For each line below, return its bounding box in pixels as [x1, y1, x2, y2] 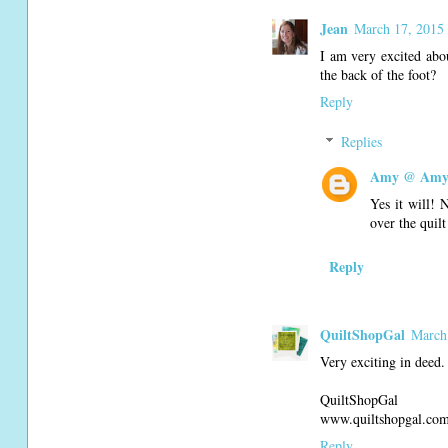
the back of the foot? [320, 64, 436, 84]
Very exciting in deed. [320, 352, 445, 372]
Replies [341, 131, 383, 151]
